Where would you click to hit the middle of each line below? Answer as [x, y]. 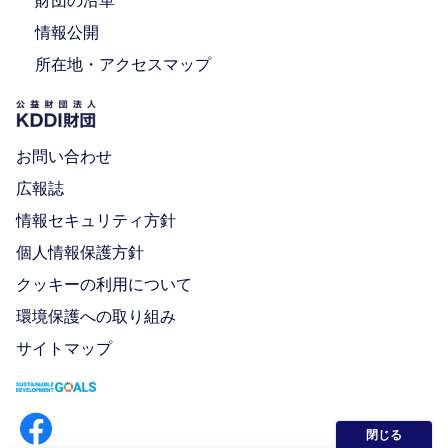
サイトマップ [64, 348]
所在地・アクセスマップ [123, 63]
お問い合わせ [64, 156]
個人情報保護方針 [80, 252]
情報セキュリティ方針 [96, 220]
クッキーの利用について [104, 284]
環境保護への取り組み [96, 316]
